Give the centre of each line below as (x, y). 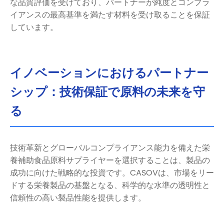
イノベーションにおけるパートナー (109, 73)
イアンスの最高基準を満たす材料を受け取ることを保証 (110, 15)
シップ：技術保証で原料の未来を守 (107, 92)
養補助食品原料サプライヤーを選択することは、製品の (110, 160)
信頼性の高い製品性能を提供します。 (78, 198)
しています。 (34, 27)
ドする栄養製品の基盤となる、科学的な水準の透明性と (110, 185)
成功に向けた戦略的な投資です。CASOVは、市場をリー (112, 173)
